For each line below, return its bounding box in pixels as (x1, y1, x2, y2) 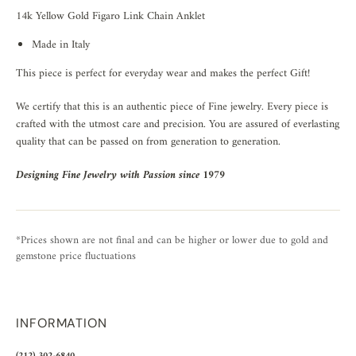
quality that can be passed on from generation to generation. (16, 131, 281, 152)
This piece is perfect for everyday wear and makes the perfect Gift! (16, 63, 313, 83)
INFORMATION (16, 315, 107, 331)
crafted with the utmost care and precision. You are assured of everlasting (16, 114, 339, 134)
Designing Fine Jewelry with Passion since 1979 (16, 164, 225, 185)
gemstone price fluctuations (16, 246, 136, 266)
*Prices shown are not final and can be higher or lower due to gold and (16, 230, 328, 250)
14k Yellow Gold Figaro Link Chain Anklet (16, 6, 205, 26)
